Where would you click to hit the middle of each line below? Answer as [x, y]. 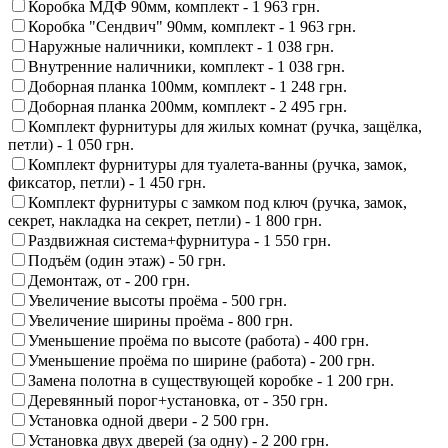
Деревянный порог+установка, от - [150, 401]
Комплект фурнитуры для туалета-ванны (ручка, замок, [217, 165]
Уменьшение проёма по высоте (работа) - [170, 341]
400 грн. [341, 341]
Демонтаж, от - [81, 281]
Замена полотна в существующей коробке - [177, 381]
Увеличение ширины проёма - [132, 321]
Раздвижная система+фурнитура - [145, 241]
